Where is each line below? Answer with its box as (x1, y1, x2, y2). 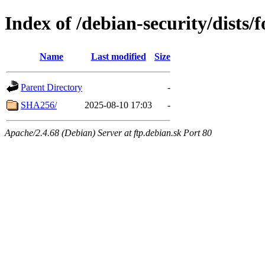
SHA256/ (21, 99, 57, 110)
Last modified (91, 51, 146, 62)
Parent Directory (21, 82, 82, 92)
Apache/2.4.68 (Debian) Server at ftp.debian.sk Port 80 (5, 127, 212, 138)
